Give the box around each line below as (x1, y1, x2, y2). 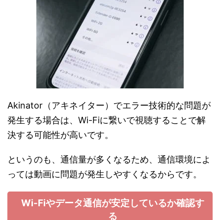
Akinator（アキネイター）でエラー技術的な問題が (7, 100, 211, 110)
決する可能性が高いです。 (7, 130, 113, 140)
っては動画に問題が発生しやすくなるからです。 (7, 169, 202, 179)
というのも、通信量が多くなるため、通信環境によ (7, 154, 211, 165)
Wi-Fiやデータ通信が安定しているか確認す (21, 197, 204, 209)
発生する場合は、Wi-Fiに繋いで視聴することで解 (7, 115, 206, 125)
